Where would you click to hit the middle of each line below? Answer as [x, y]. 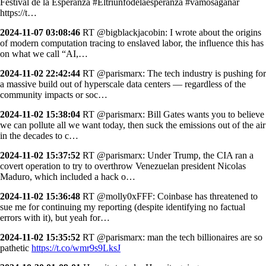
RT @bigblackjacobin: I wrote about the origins [171, 32]
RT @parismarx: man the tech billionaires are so [171, 237]
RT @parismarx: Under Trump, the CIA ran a [167, 155]
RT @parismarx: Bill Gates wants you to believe [172, 114]
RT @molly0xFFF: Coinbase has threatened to [169, 196]
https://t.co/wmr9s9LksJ [76, 248]
